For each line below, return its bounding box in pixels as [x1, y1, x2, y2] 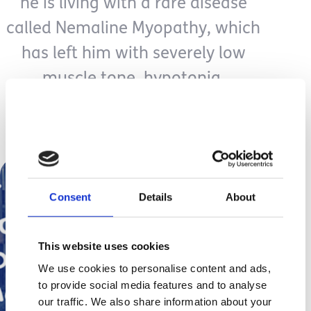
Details [138, 191, 173, 203]
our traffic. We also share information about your [38, 295, 272, 308]
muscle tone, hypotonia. [42, 71, 225, 87]
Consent [49, 191, 92, 203]
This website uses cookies [38, 240, 170, 253]
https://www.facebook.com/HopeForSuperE [31, 94, 252, 106]
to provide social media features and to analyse [38, 278, 267, 291]
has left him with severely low [21, 46, 246, 62]
